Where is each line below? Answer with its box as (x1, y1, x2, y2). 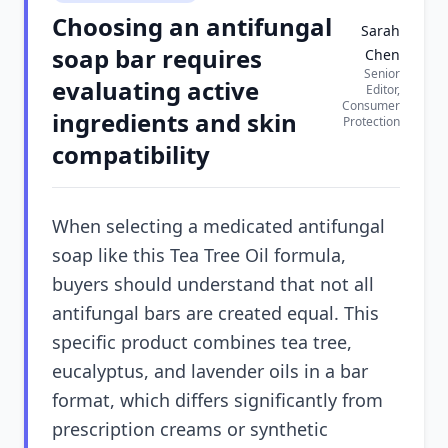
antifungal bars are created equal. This (52, 301, 379, 325)
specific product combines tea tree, (52, 330, 352, 354)
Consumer (342, 97, 400, 114)
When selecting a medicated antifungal (52, 214, 385, 238)
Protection (343, 113, 400, 130)
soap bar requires (52, 42, 262, 75)
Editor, (366, 81, 400, 98)
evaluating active (52, 74, 259, 107)
